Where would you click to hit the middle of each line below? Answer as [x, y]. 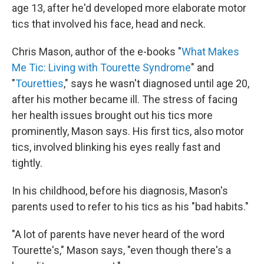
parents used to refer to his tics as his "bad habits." [130, 207]
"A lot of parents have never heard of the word [118, 234]
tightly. [27, 163]
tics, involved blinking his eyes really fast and [116, 147]
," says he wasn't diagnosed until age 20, [156, 83]
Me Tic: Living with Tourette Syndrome [101, 67]
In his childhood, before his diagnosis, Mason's [120, 191]
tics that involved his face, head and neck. [109, 24]
